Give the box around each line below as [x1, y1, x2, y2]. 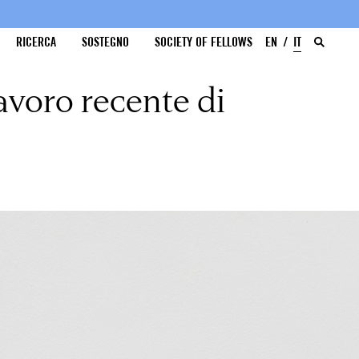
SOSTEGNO [82, 34, 130, 50]
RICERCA [16, 34, 57, 50]
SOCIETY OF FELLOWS [155, 34, 253, 50]
